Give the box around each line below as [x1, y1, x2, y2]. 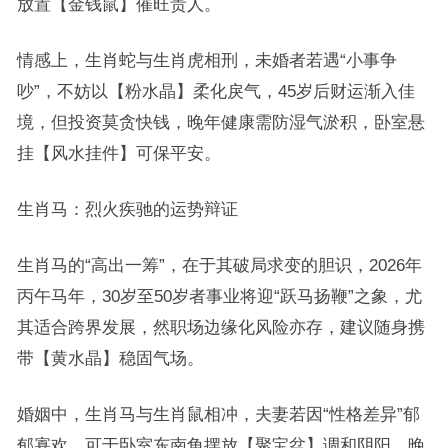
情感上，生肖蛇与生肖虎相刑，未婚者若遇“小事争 [16, 51, 397, 70]
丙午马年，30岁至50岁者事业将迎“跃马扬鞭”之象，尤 [16, 287, 422, 306]
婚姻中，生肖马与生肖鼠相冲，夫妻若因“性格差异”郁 [16, 405, 420, 424]
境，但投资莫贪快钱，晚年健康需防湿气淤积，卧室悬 [16, 113, 425, 132]
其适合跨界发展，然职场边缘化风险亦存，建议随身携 [16, 318, 425, 337]
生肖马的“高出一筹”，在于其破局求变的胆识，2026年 [16, 256, 422, 275]
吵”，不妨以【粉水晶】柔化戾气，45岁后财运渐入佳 [16, 82, 415, 101]
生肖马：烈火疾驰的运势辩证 [16, 200, 238, 219]
